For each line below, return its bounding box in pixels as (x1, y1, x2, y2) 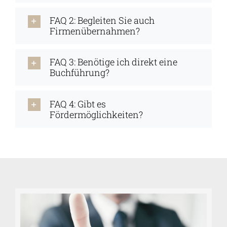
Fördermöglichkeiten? (49, 108, 143, 121)
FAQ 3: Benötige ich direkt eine (49, 56, 177, 68)
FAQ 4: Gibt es (49, 97, 106, 110)
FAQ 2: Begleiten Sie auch (49, 14, 155, 27)
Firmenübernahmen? (49, 25, 140, 37)
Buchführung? (49, 66, 109, 79)
